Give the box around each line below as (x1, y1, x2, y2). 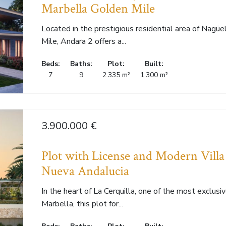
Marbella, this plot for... (41, 198, 123, 209)
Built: (144, 59, 163, 69)
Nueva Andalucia (41, 162, 129, 180)
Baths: (70, 59, 92, 69)
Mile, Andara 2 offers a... (41, 36, 126, 47)
